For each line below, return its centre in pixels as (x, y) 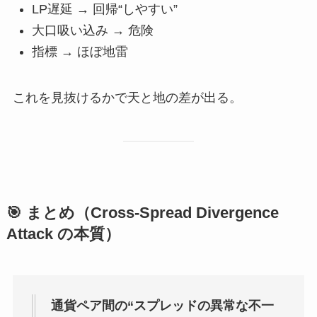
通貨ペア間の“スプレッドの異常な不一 (162, 305)
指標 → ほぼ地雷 (80, 52)
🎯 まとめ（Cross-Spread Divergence (142, 213)
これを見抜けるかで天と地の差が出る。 (127, 98)
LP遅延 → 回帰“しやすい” (104, 9)
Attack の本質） (63, 235)
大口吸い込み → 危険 (92, 30)
